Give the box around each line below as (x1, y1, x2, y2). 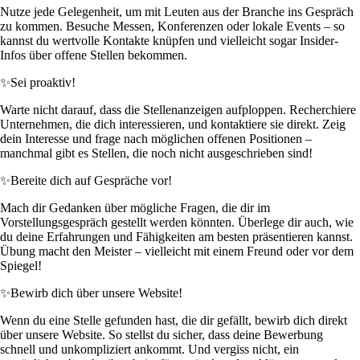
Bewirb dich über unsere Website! (10, 286, 182, 301)
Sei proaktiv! (10, 76, 76, 90)
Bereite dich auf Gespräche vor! (10, 174, 172, 188)
